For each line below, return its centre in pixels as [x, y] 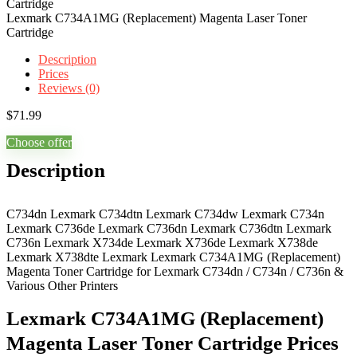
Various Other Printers [62, 286]
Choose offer [39, 142]
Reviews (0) [69, 88]
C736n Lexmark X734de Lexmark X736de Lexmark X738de [162, 243]
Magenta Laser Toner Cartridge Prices [173, 343]
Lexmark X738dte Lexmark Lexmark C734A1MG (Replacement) [173, 257]
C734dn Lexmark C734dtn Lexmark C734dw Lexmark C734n [165, 214]
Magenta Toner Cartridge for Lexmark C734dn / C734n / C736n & [175, 271]
